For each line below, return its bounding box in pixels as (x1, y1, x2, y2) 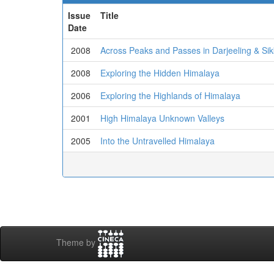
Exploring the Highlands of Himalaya (100, 89, 240, 102)
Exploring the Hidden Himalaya (100, 67, 220, 79)
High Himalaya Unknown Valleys (100, 112, 224, 124)
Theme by (56, 236, 98, 249)
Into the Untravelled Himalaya (100, 135, 215, 147)
